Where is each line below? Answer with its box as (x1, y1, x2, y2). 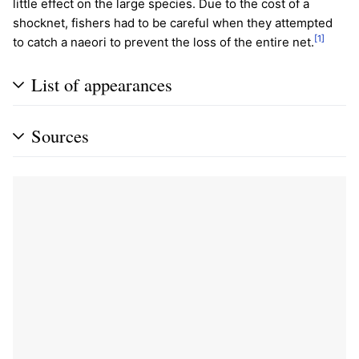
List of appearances (31, 71, 172, 96)
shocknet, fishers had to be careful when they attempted (13, 14, 333, 30)
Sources (31, 123, 89, 147)
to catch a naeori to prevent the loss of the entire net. (13, 34, 314, 50)
